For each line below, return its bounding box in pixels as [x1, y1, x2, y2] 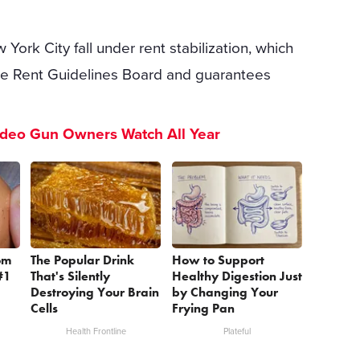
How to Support [172, 252, 265, 269]
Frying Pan [172, 300, 235, 317]
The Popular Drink [31, 252, 135, 269]
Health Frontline [65, 326, 126, 337]
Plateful [223, 326, 252, 337]
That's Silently [31, 268, 111, 285]
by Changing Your [172, 284, 279, 301]
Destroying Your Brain [31, 284, 160, 301]
